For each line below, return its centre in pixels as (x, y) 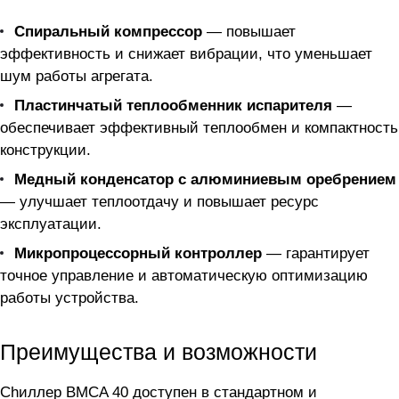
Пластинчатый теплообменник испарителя (173, 106)
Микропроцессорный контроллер (138, 253)
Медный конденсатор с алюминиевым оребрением (205, 179)
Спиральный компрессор (108, 32)
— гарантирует (316, 253)
